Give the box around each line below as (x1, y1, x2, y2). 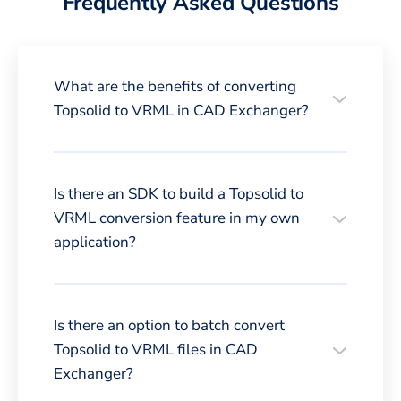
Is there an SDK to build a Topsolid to (54, 183, 303, 204)
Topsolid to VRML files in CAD (54, 338, 258, 360)
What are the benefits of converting (54, 75, 296, 97)
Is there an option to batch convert (54, 314, 285, 336)
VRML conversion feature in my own (54, 207, 300, 228)
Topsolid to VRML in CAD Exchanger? (54, 99, 309, 121)
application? (54, 231, 136, 252)
